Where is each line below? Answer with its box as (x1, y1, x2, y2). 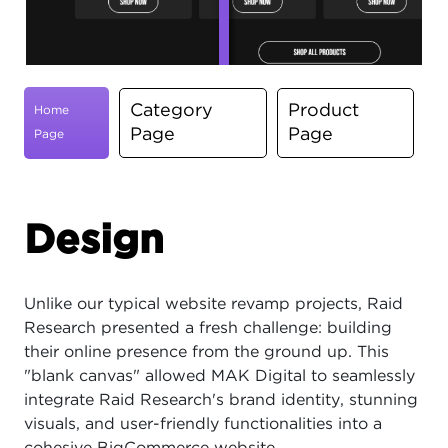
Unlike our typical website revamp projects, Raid (24, 297, 403, 313)
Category (130, 103, 214, 120)
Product (288, 103, 360, 120)
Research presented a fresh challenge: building (24, 321, 392, 337)
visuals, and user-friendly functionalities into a (24, 417, 382, 433)
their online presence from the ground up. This (24, 345, 389, 361)
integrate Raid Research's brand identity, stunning (24, 393, 418, 409)
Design (24, 221, 164, 262)
